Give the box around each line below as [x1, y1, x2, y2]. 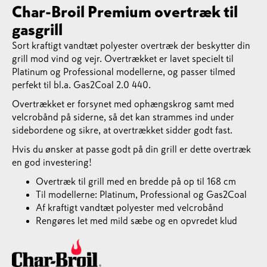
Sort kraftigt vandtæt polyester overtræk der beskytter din [12, 41, 250, 50]
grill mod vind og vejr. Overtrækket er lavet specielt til [12, 54, 234, 63]
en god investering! [12, 157, 92, 167]
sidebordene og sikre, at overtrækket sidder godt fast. [12, 125, 232, 135]
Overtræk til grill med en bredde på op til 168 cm [36, 176, 236, 186]
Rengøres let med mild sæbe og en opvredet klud [36, 216, 237, 225]
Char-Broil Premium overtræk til [12, 4, 238, 20]
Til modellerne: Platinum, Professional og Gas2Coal [36, 190, 247, 199]
